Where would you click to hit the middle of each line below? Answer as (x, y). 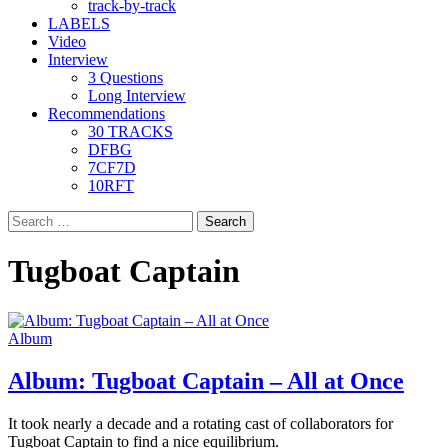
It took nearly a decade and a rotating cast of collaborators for (200, 423)
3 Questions (125, 77)
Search (28, 218)
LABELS (79, 23)
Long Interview (137, 95)
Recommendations (106, 113)
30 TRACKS (130, 131)
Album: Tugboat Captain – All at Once (206, 380)
